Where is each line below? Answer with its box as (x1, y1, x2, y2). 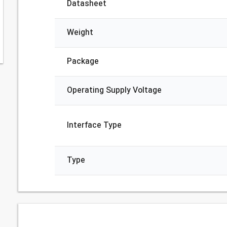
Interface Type (66, 120, 122, 131)
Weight (66, 27, 93, 38)
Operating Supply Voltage (66, 85, 162, 96)
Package (66, 56, 99, 67)
